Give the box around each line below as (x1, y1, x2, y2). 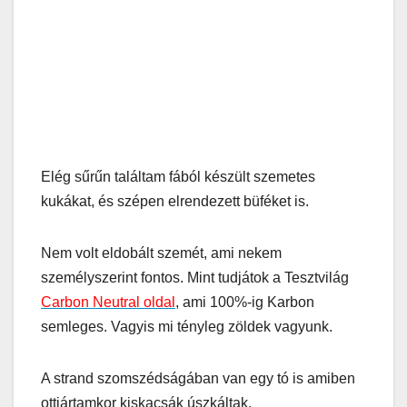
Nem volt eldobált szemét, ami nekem (41, 245, 282, 262)
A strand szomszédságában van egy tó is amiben (41, 371, 355, 387)
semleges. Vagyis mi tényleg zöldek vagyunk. (41, 319, 333, 335)
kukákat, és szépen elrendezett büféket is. (41, 194, 309, 210)
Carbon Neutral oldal (41, 294, 175, 311)
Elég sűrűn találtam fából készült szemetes (41, 169, 315, 185)
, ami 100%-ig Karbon (175, 294, 314, 311)
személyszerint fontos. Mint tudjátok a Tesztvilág (41, 270, 349, 286)
